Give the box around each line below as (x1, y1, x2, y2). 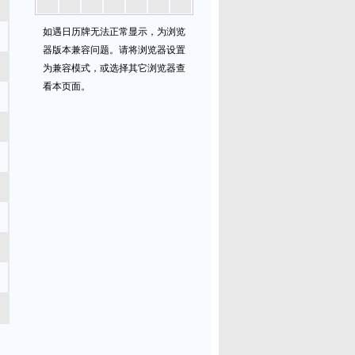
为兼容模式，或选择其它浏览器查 (43, 63, 185, 74)
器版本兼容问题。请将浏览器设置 (43, 44, 185, 55)
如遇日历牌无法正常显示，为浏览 (43, 26, 185, 37)
